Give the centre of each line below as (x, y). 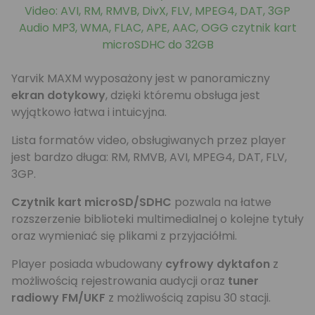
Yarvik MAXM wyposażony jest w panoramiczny (141, 78)
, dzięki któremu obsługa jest (183, 95)
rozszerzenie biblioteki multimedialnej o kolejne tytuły (157, 219)
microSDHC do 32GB (157, 45)
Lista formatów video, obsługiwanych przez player (149, 140)
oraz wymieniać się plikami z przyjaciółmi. (124, 236)
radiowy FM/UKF (58, 298)
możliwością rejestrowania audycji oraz (120, 281)
